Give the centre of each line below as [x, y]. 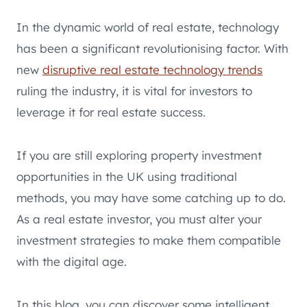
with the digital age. [72, 261]
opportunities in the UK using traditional [127, 176]
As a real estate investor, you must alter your [139, 219]
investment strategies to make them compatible [149, 240]
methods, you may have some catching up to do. [151, 197]
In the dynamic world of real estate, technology [148, 27]
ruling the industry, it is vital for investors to [134, 90]
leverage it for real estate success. [111, 112]
